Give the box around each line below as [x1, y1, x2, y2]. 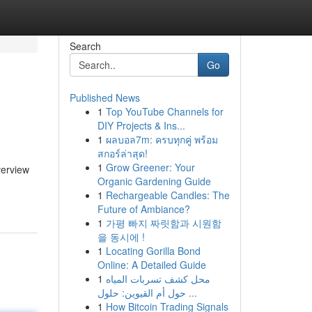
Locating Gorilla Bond [105, 244, 201, 258]
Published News [69, 91, 140, 104]
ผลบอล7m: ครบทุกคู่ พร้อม [105, 132, 218, 146]
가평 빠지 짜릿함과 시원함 [105, 216, 221, 230]
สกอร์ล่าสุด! [97, 146, 148, 160]
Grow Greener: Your [105, 160, 195, 174]
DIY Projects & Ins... [97, 118, 185, 132]
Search [69, 39, 101, 53]
